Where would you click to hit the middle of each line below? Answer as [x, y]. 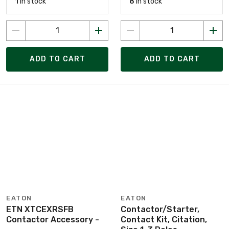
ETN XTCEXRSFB [40, 209]
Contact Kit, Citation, [164, 219]
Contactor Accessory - [53, 219]
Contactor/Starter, [160, 209]
